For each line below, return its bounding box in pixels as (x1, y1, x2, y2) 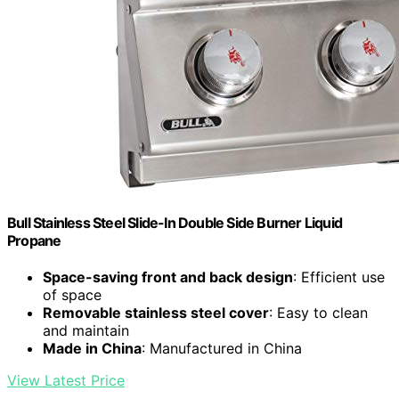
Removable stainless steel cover (43, 304, 269, 322)
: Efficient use (293, 268, 385, 287)
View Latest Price (7, 371, 125, 390)
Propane (7, 231, 61, 249)
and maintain (43, 322, 129, 340)
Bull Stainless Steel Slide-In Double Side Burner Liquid (7, 213, 343, 232)
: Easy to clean (269, 304, 368, 322)
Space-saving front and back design (43, 268, 293, 287)
